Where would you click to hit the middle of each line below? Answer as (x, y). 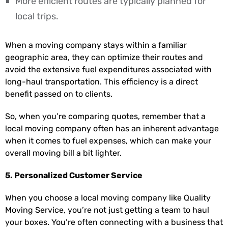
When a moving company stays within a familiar (96, 45)
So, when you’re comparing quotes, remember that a (105, 116)
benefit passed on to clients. (59, 94)
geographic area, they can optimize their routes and (104, 57)
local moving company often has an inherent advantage (112, 128)
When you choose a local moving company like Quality (108, 197)
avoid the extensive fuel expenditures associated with (108, 69)
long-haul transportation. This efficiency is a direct (102, 81)
